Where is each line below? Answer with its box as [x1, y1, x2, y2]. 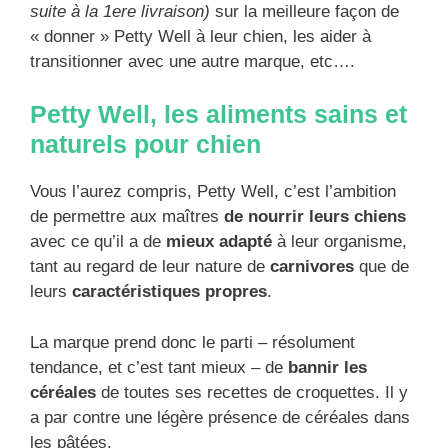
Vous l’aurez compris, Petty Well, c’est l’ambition [30, 182, 396, 202]
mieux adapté [166, 232, 272, 252]
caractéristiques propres [72, 282, 267, 302]
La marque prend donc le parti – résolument [30, 332, 355, 352]
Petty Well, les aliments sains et [30, 100, 407, 129]
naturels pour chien [30, 130, 261, 159]
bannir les [288, 357, 367, 377]
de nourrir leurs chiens [224, 207, 406, 227]
